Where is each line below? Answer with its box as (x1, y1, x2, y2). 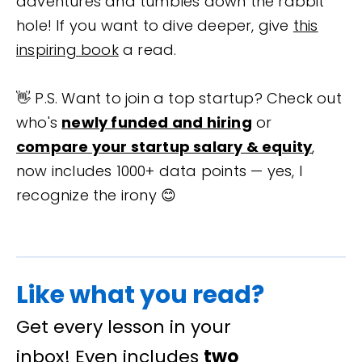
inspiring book (16, 39, 119, 60)
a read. (118, 39, 177, 60)
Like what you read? (16, 277, 264, 312)
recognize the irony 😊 (16, 184, 177, 205)
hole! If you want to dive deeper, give (16, 15, 293, 36)
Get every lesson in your (16, 314, 231, 339)
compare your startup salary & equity (16, 136, 313, 157)
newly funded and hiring (61, 112, 252, 133)
